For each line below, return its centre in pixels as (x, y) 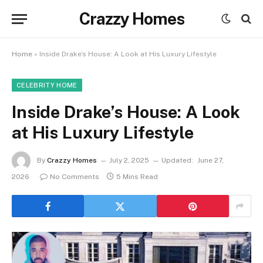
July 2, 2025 (129, 161)
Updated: (177, 161)
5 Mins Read (137, 177)
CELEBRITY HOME (47, 85)
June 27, (210, 161)
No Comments (75, 177)
